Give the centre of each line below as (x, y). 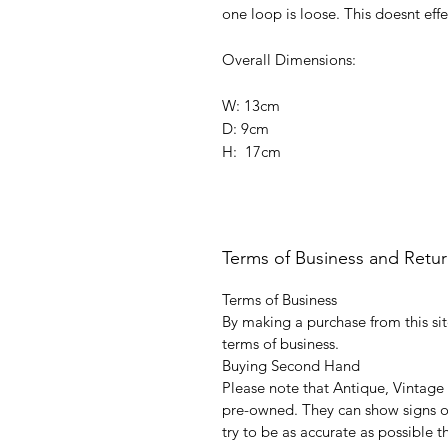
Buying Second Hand (291, 365)
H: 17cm (251, 151)
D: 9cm (245, 128)
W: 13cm (251, 105)
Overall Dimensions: (291, 59)
